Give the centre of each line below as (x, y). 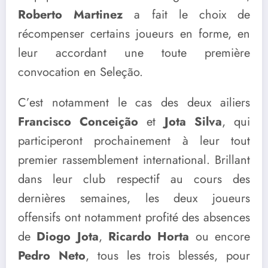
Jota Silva (193, 122)
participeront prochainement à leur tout (134, 141)
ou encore (220, 237)
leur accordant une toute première (134, 53)
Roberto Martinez (71, 15)
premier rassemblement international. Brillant (134, 160)
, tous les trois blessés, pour (168, 256)
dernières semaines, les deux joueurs (134, 199)
